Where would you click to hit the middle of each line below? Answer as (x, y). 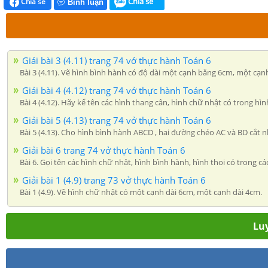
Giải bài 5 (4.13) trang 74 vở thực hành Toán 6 (117, 120)
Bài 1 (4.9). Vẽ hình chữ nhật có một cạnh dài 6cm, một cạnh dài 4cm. (141, 192)
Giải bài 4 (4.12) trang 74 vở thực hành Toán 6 (117, 90)
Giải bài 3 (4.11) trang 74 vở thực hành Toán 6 (117, 60)
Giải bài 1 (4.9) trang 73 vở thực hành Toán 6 (114, 180)
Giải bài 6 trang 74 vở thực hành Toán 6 (104, 150)
